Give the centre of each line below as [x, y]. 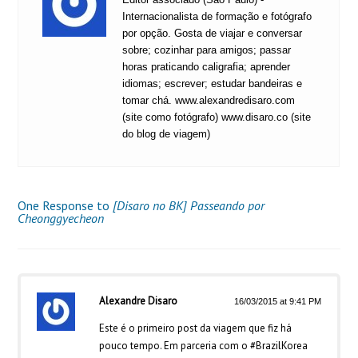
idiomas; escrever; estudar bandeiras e [213, 83]
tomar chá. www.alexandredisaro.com [209, 100]
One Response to [66, 205]
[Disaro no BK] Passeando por [189, 205]
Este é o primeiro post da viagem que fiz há [196, 328]
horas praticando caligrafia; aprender [207, 66]
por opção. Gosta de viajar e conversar [213, 33]
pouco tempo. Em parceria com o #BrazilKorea [204, 345]
